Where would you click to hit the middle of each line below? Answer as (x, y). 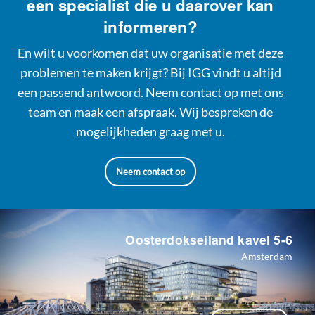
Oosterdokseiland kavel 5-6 (209, 239)
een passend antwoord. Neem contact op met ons (150, 92)
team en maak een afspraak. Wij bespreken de (150, 112)
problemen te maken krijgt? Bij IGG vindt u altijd (150, 72)
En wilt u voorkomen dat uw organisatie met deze (150, 53)
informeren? (150, 26)
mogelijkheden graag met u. (150, 131)
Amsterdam (267, 256)
